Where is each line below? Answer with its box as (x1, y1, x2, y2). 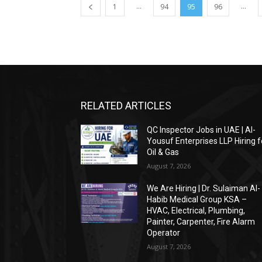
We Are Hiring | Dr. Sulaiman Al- (147, 184, 261, 193)
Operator (147, 228, 181, 237)
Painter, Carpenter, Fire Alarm (147, 217, 256, 226)
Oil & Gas (147, 147, 180, 157)
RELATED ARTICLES (81, 99, 171, 112)
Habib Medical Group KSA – (147, 195, 247, 204)
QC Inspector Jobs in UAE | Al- (147, 125, 256, 135)
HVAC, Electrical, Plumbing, (147, 206, 246, 215)
